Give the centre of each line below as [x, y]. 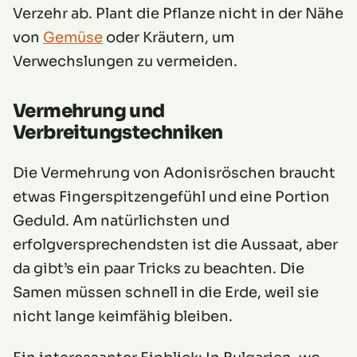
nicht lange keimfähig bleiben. [123, 317]
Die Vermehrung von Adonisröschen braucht [174, 173]
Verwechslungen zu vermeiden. [125, 62]
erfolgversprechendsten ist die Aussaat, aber [175, 245]
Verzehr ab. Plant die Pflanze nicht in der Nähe [178, 14]
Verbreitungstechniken [118, 133]
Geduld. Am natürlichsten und [121, 221]
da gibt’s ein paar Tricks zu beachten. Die [159, 269]
